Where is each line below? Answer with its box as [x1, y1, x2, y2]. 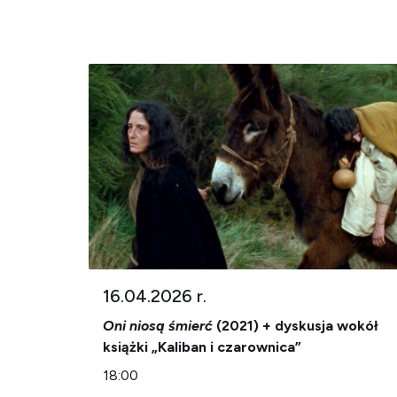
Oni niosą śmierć [103, 317, 213, 334]
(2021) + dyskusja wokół [213, 317, 378, 334]
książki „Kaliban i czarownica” [103, 339, 305, 355]
